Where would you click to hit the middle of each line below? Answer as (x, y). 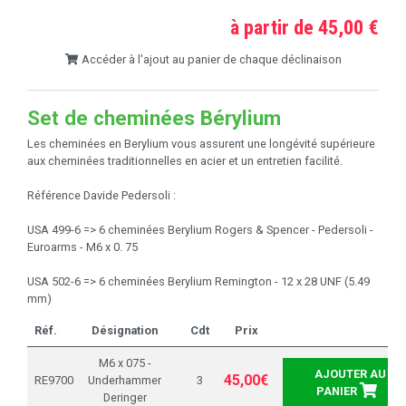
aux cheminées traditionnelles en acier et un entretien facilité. (185, 160)
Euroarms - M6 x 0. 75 (82, 246)
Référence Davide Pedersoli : (101, 195)
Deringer (125, 397)
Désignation (125, 330)
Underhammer (125, 380)
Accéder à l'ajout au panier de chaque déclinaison (210, 60)
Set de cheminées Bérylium (154, 118)
